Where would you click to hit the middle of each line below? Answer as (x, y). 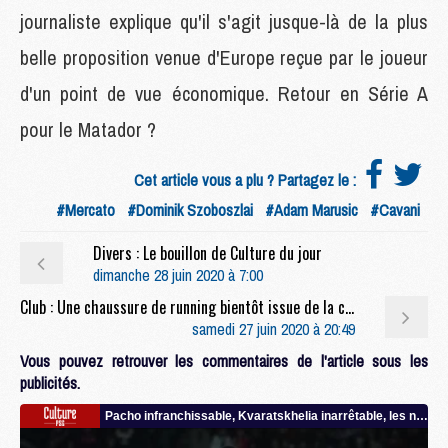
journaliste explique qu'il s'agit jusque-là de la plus (224, 21)
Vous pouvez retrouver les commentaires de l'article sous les (224, 360)
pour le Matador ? (88, 129)
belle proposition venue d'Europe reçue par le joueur (224, 57)
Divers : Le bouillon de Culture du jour (207, 252)
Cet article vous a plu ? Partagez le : (247, 179)
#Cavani (395, 209)
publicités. (50, 382)
